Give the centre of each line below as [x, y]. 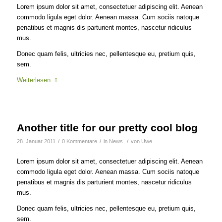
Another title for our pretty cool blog [107, 128]
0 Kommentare [79, 141]
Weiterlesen [33, 80]
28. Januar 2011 [36, 141]
